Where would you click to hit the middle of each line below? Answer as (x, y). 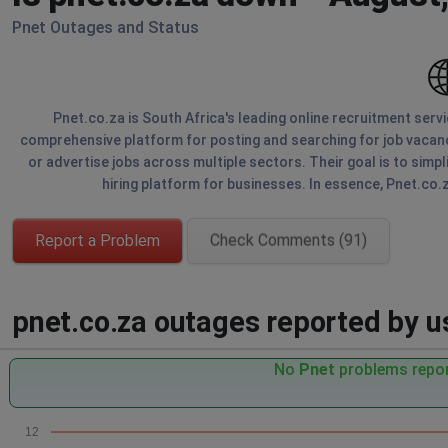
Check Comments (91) (288, 240)
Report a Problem (97, 240)
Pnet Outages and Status (105, 27)
